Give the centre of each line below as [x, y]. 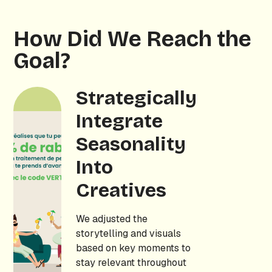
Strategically [136, 98]
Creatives [121, 190]
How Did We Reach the [133, 39]
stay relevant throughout [131, 263]
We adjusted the [111, 219]
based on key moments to [133, 248]
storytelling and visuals [128, 233]
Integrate [119, 121]
